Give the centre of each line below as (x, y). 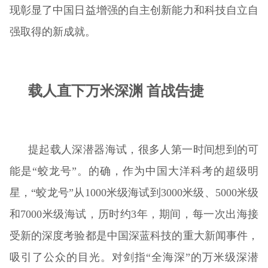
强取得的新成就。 (52, 31)
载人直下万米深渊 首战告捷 (116, 91)
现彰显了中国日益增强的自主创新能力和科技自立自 (134, 10)
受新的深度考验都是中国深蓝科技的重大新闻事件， (134, 235)
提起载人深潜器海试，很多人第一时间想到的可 (144, 149)
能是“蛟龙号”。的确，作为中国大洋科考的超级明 (134, 171)
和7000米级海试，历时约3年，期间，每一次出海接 (134, 214)
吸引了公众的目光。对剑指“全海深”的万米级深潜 (134, 257)
